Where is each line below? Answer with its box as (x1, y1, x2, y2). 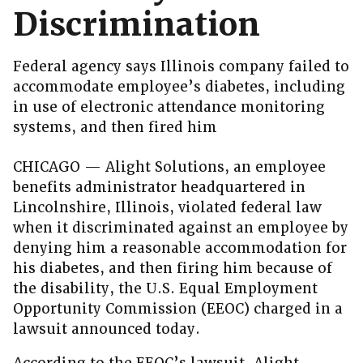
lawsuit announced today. (13, 320, 200, 339)
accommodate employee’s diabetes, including (13, 78, 345, 96)
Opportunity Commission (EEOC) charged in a (13, 300, 343, 318)
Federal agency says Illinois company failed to (13, 58, 349, 76)
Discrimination (13, 4, 260, 45)
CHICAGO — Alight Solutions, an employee (13, 158, 326, 177)
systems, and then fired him (13, 118, 217, 137)
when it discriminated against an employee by (13, 219, 348, 237)
